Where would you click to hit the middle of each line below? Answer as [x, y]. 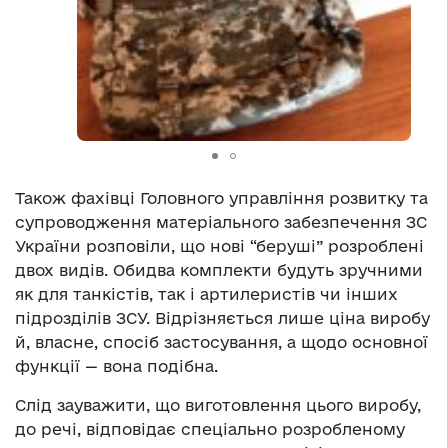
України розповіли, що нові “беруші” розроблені [219, 246]
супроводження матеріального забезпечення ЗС [221, 222]
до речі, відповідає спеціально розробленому [210, 429]
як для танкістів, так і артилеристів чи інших [206, 294]
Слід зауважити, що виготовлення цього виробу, [218, 405]
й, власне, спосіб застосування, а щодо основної [221, 342]
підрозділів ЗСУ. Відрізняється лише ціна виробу [222, 318]
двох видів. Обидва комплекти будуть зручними [219, 270]
